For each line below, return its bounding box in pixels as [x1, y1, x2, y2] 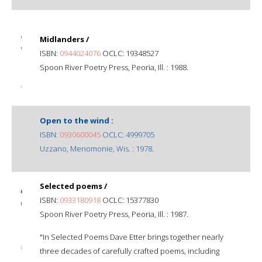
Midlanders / [40, 33, 89, 44]
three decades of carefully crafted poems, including [40, 245, 219, 256]
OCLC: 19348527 [101, 47, 158, 58]
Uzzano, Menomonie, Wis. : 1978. [40, 143, 154, 154]
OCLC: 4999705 [101, 129, 154, 140]
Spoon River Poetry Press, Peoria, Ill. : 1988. [40, 61, 188, 73]
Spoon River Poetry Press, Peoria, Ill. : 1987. [40, 208, 188, 219]
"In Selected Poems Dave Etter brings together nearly [40, 231, 223, 242]
